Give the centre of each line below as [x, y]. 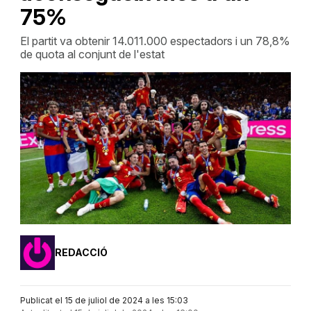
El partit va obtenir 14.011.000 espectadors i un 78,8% [155, 41]
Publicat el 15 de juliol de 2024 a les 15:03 [104, 301]
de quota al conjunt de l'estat [92, 54]
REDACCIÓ [81, 252]
